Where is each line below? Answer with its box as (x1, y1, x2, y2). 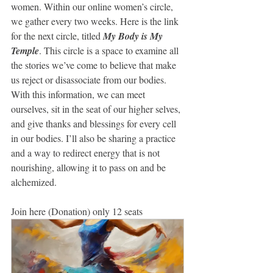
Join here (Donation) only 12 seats (11, 205, 143, 218)
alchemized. (11, 175, 57, 188)
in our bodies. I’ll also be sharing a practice (11, 132, 178, 144)
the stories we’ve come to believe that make (11, 58, 179, 71)
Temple (11, 44, 39, 57)
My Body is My (103, 29, 165, 43)
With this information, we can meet (11, 88, 147, 101)
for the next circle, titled (11, 29, 103, 42)
